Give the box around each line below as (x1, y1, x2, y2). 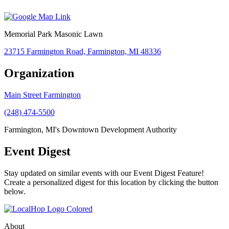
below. (4, 187, 26, 196)
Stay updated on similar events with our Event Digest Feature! (4, 169, 204, 178)
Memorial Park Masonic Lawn (4, 30, 103, 39)
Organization (4, 66, 74, 80)
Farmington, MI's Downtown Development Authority (4, 125, 177, 134)
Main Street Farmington (4, 90, 81, 100)
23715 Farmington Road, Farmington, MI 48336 (4, 47, 161, 56)
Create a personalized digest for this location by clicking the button (4, 178, 218, 187)
